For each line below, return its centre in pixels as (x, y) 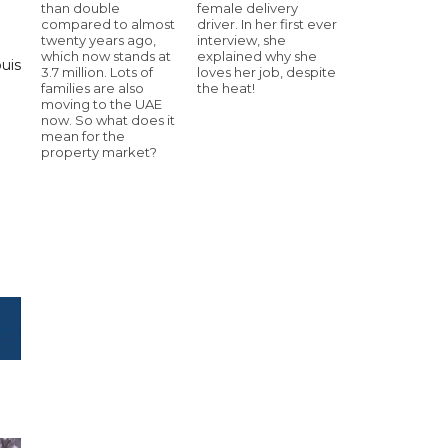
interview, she (241, 39)
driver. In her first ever (267, 23)
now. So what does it (108, 119)
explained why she (257, 55)
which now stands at (106, 55)
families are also (92, 87)
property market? (99, 151)
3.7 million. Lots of (97, 71)
